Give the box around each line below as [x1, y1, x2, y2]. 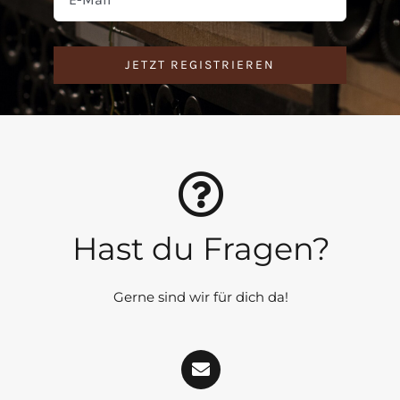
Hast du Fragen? [71, 229, 330, 269]
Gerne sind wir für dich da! [113, 288, 288, 306]
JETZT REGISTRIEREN [125, 57, 275, 73]
